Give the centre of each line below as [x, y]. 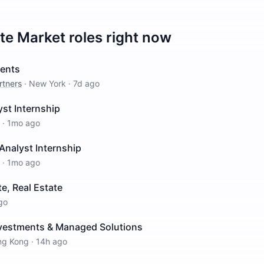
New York [47, 83]
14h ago [52, 241]
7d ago [86, 83]
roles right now [118, 37]
